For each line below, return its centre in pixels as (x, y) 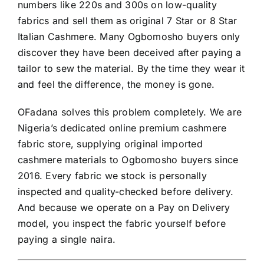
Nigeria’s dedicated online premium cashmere (122, 128)
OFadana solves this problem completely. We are (130, 112)
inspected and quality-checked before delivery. (126, 192)
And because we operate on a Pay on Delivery (124, 208)
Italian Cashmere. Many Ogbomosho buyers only (129, 37)
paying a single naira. (67, 240)
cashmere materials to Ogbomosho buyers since (128, 160)
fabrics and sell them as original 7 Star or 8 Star (127, 21)
